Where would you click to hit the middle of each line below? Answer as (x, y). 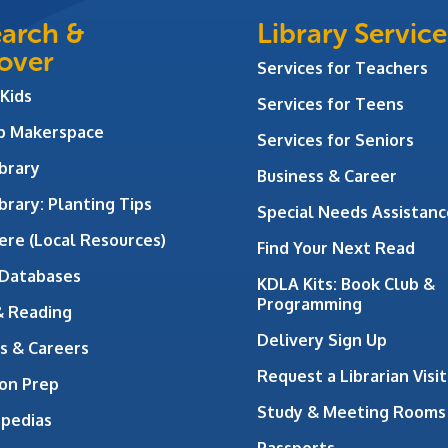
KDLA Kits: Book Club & (346, 283)
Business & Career (327, 175)
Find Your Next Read (336, 247)
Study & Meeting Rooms (351, 411)
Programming (309, 303)
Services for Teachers (342, 67)
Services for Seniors (335, 139)
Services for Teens (330, 103)
